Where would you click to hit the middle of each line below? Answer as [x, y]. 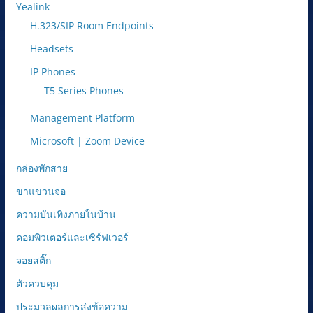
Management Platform [82, 117]
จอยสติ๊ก [33, 260]
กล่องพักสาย [42, 168]
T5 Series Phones [83, 90]
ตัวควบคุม [37, 283]
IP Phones [52, 71]
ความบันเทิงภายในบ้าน [66, 214]
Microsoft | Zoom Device [87, 140]
